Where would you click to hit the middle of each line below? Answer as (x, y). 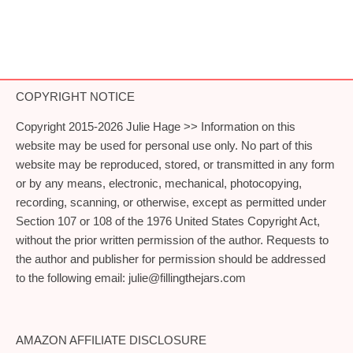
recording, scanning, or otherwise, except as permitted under (171, 202)
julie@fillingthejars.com (187, 277)
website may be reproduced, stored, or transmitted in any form (175, 164)
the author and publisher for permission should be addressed (171, 258)
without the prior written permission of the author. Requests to (172, 240)
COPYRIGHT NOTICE (75, 96)
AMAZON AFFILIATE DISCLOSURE (111, 340)
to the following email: (72, 277)
